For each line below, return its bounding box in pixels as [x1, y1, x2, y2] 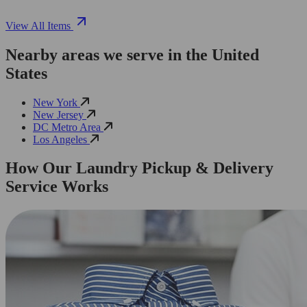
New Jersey [33, 108, 86, 121]
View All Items [5, 19, 71, 32]
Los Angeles [33, 133, 90, 145]
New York [33, 96, 80, 108]
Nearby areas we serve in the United [5, 45, 259, 64]
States [5, 64, 47, 82]
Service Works [5, 177, 108, 196]
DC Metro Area [33, 121, 103, 133]
